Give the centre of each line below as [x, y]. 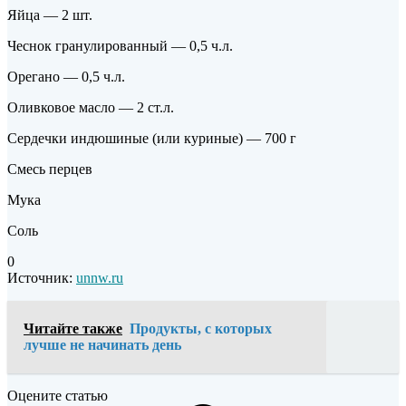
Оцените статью [58, 395]
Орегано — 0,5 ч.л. [66, 76]
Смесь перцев [50, 169]
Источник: [42, 277]
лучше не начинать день [102, 344]
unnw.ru [100, 277]
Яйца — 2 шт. [50, 14]
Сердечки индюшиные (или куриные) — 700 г [152, 138]
